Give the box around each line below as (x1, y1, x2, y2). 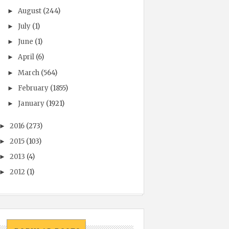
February (17, 83, 49, 93)
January (17, 99, 44, 108)
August (17, 6, 41, 15)
